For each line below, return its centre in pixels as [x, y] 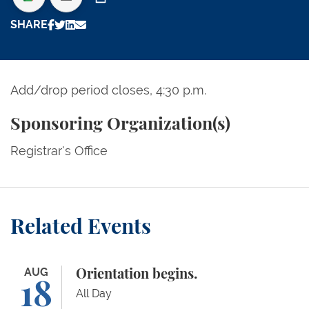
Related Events [81, 228]
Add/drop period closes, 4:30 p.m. [108, 90]
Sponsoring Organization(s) [120, 125]
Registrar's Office [59, 151]
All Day [94, 294]
